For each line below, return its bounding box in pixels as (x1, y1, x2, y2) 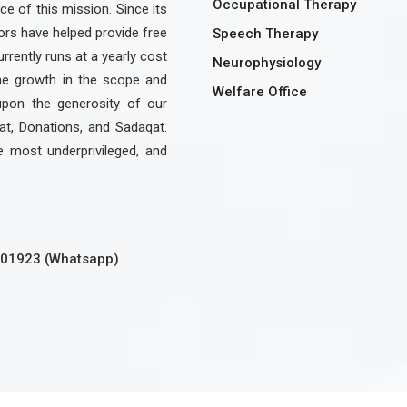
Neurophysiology (213, 55, 321, 71)
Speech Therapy (213, 25, 318, 42)
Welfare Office (213, 84, 307, 100)
